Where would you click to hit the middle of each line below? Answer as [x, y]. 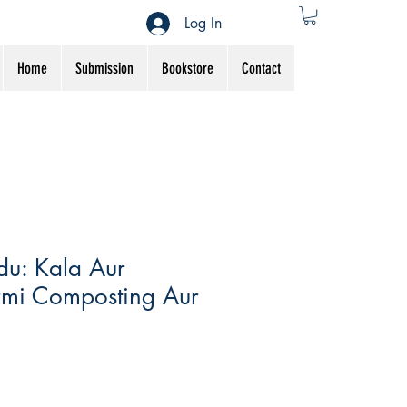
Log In [203, 23]
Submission [104, 69]
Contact [261, 69]
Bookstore [188, 69]
